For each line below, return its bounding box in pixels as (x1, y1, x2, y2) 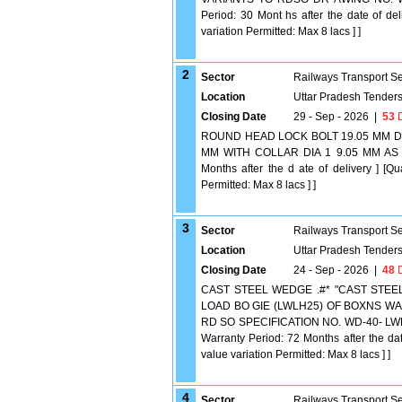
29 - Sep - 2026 (293, 110, 369, 123)
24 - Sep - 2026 (293, 264, 369, 276)
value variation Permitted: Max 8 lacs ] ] (201, 348, 390, 361)
